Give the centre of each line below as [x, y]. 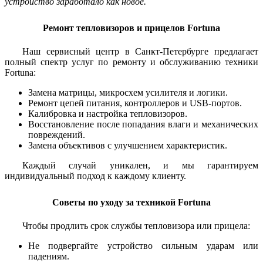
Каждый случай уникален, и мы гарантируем [140, 166]
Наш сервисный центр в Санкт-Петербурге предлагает [140, 52]
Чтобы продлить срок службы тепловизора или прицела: [136, 225]
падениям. [49, 256]
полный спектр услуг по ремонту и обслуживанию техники [131, 62]
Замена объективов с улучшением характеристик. [128, 146]
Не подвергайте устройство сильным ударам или [143, 245]
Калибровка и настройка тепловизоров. [108, 114]
